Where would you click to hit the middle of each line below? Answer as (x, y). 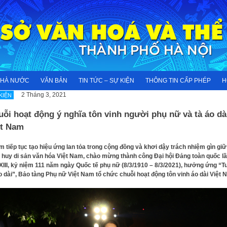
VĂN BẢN (54, 81)
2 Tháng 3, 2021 (44, 95)
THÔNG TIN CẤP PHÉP (178, 81)
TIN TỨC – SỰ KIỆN (106, 81)
